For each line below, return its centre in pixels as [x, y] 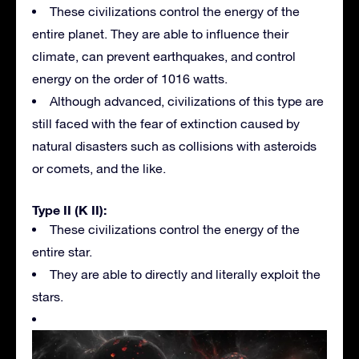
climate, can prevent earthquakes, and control [164, 56]
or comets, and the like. [99, 168]
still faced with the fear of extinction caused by [166, 123]
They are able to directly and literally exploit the [185, 274]
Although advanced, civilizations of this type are [187, 101]
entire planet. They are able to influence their [160, 33]
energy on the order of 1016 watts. [130, 78]
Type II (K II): [69, 209]
